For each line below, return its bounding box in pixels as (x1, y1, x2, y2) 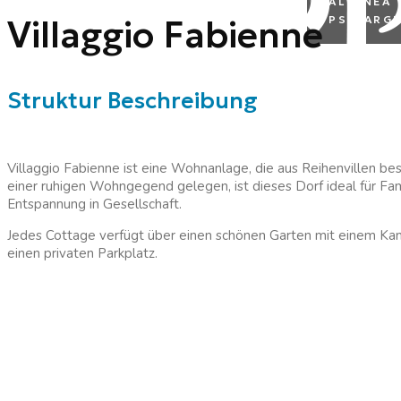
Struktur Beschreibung (7, 87, 258, 115)
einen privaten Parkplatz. (7, 244, 158, 263)
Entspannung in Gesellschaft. (7, 195, 182, 214)
